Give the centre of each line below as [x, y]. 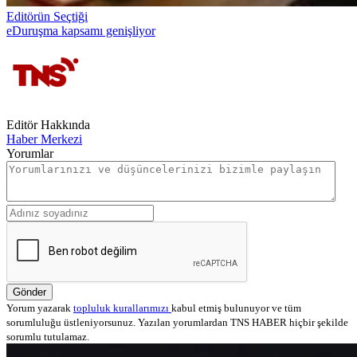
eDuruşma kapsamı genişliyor [81, 30]
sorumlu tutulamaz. [48, 336]
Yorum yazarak [40, 308]
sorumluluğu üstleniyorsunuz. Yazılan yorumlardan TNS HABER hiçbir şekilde [177, 322]
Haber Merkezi [44, 139]
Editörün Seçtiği [47, 16]
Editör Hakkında [48, 124]
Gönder [29, 292]
